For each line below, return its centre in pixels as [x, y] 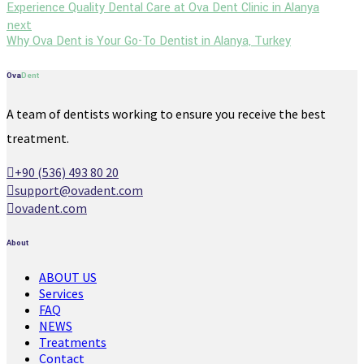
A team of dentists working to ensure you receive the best [166, 114]
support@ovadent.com [79, 191]
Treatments [73, 342]
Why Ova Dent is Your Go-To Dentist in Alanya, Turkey [149, 41]
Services [61, 294]
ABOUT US [68, 277]
